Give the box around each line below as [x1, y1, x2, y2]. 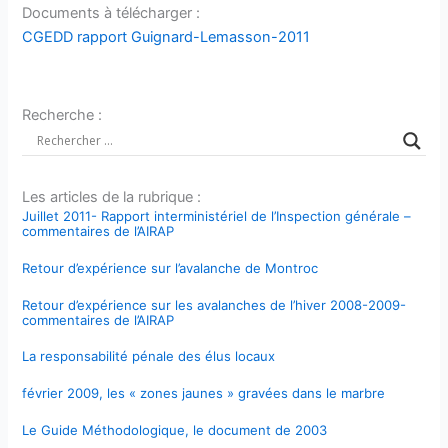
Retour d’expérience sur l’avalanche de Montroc [22, 259, 319, 276]
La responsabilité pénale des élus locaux [22, 348, 276, 365]
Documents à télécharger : [22, 4, 201, 23]
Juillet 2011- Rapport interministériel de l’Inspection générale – [22, 207, 412, 224]
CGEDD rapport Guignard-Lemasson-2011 [22, 28, 311, 47]
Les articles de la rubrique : [22, 187, 202, 206]
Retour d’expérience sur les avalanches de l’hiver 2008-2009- [22, 296, 407, 313]
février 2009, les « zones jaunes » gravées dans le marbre [22, 385, 386, 402]
